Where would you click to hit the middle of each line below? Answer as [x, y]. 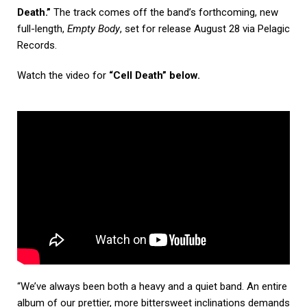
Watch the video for [63, 76]
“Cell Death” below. [155, 76]
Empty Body [94, 29]
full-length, [42, 29]
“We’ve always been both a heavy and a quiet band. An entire [152, 287]
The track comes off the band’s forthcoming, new [166, 13]
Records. [37, 46]
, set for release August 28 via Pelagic [205, 29]
